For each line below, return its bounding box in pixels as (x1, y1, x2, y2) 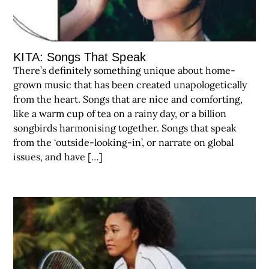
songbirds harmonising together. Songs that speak (13, 121, 237, 134)
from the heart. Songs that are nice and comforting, (13, 92, 243, 105)
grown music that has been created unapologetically (13, 78, 247, 91)
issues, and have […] (13, 150, 103, 163)
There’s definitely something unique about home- (13, 64, 236, 76)
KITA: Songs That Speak (13, 50, 146, 64)
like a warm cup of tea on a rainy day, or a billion (13, 107, 227, 119)
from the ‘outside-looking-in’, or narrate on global (13, 136, 234, 148)
